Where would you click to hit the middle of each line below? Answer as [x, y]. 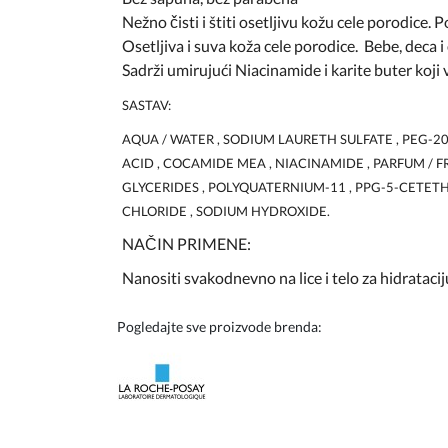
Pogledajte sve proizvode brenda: [219, 326]
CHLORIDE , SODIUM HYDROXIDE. [226, 211]
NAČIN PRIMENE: [186, 243]
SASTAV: [146, 105]
